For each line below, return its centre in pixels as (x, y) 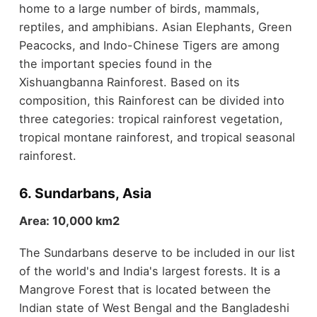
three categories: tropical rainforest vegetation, (151, 119)
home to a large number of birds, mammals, (139, 9)
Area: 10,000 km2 (69, 221)
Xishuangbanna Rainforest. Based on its (129, 82)
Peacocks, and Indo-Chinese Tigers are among (149, 46)
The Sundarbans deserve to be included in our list (157, 253)
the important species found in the (115, 64)
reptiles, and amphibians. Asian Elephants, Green (155, 27)
